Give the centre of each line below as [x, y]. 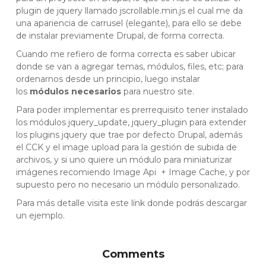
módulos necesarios [75, 91]
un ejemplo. [40, 216]
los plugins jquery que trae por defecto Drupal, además [129, 135]
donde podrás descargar [196, 203]
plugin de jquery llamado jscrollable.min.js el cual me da [129, 11]
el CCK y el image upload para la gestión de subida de [126, 147]
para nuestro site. [158, 91]
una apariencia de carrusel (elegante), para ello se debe [129, 23]
